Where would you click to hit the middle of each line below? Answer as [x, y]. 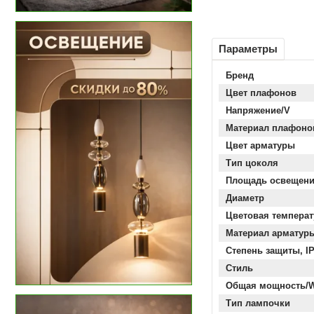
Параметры [248, 49]
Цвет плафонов [261, 93]
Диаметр [245, 198]
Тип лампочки [258, 303]
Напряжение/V [258, 110]
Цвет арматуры [260, 145]
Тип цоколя [252, 163]
